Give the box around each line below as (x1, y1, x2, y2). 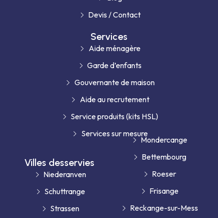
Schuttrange (44, 186, 86, 197)
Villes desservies (24, 157, 94, 169)
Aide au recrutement (79, 94, 149, 105)
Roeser (152, 169, 177, 179)
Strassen (50, 203, 80, 214)
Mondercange (141, 135, 188, 145)
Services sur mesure (81, 128, 148, 139)
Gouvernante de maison (74, 77, 155, 88)
